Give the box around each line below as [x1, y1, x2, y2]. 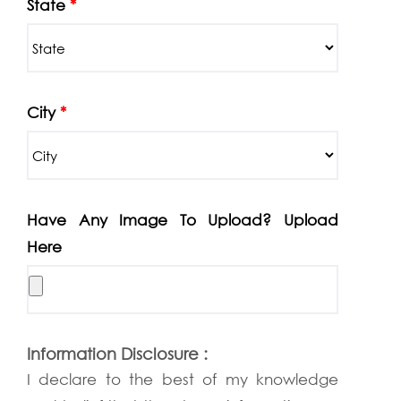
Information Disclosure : [27, 344, 208, 363]
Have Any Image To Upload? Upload [27, 210, 338, 229]
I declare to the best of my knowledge [27, 370, 338, 388]
